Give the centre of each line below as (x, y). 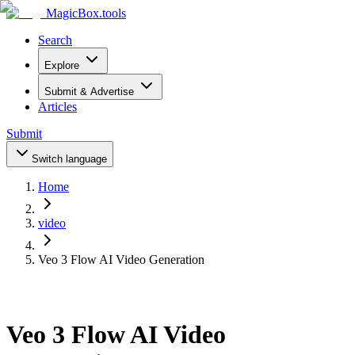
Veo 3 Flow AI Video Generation (121, 260)
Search (55, 40)
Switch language (69, 159)
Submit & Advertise (89, 92)
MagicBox (73, 13)
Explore (62, 65)
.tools (113, 13)
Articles (57, 107)
